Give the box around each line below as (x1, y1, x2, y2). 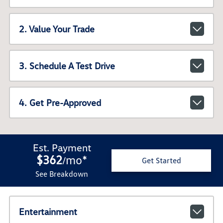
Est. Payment (32, 141, 91, 153)
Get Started (141, 155, 181, 166)
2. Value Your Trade (18, 23, 95, 35)
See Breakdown (35, 168, 88, 179)
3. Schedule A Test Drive (18, 60, 115, 72)
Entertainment (18, 206, 77, 217)
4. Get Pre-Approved (18, 97, 101, 109)
